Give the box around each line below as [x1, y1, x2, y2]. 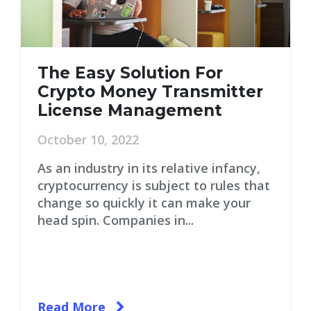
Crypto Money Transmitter [37, 82, 263, 101]
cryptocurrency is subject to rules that [37, 177, 270, 194]
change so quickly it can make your [37, 194, 251, 211]
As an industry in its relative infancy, [37, 160, 260, 176]
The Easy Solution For [37, 63, 223, 83]
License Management [37, 101, 222, 120]
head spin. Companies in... [37, 212, 194, 228]
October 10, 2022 [37, 131, 139, 148]
